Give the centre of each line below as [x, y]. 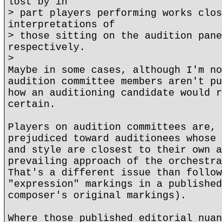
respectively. [47, 47]
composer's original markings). [97, 195]
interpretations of [61, 25]
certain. [32, 104]
